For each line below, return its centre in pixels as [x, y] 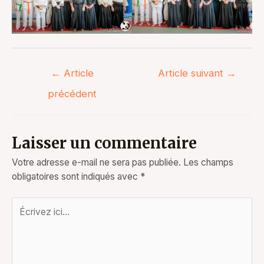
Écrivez [27, 204]
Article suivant [192, 73]
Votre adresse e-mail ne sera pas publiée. [96, 162]
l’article [25, 96]
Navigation [33, 68]
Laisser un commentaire [104, 143]
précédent [72, 93]
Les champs [208, 162]
